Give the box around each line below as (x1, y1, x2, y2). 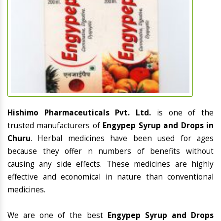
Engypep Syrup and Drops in (103, 120, 214, 131)
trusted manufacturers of (7, 120, 103, 131)
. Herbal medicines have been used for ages (31, 133, 214, 144)
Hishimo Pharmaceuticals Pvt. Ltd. (7, 108, 157, 118)
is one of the (156, 108, 214, 118)
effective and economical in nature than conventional (7, 172, 214, 183)
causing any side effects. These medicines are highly (7, 159, 214, 170)
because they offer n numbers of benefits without (7, 146, 214, 157)
